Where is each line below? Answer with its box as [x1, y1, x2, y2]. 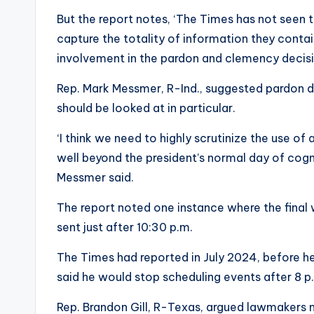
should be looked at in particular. [57, 101, 235, 116]
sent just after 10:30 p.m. [57, 220, 193, 235]
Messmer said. [57, 170, 134, 185]
